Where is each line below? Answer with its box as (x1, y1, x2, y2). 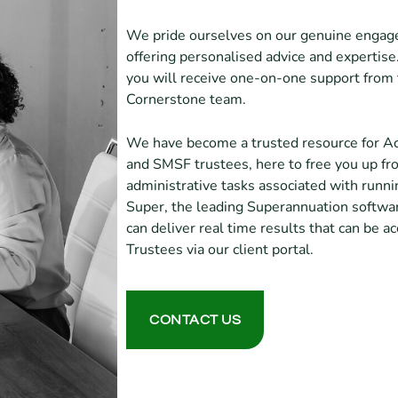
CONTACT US (149, 313, 241, 328)
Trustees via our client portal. (126, 240, 314, 260)
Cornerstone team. (126, 89, 246, 109)
